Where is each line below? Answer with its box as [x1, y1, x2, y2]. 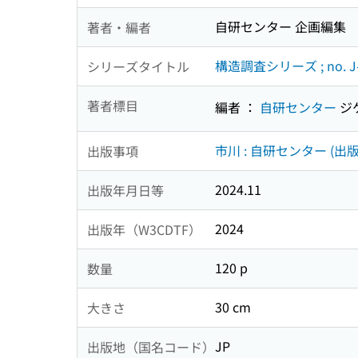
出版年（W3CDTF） [87, 219, 201, 239]
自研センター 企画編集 [215, 17, 346, 37]
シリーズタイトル [87, 56, 189, 76]
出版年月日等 [87, 180, 164, 200]
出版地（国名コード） [87, 336, 215, 356]
